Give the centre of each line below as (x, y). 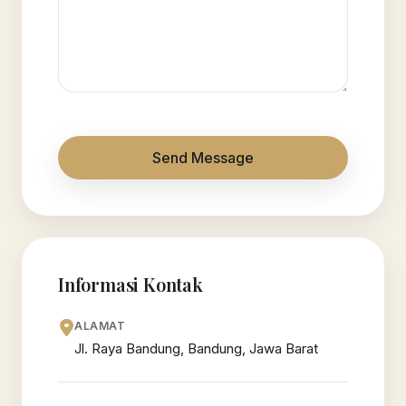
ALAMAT (100, 325)
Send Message (203, 157)
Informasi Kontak (130, 284)
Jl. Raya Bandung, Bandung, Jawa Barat (196, 348)
